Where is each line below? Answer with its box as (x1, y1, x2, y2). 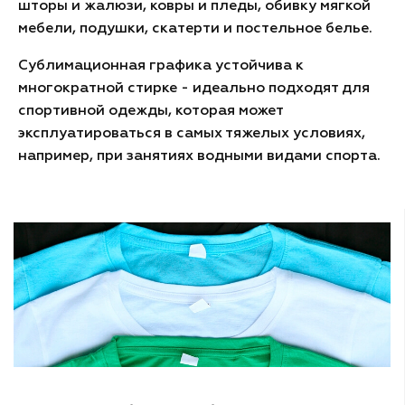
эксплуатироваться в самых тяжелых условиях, (18, 127, 365, 141)
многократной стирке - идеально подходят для (18, 81, 370, 96)
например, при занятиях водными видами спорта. (18, 149, 381, 164)
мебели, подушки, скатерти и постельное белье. (18, 22, 372, 36)
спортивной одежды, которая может (18, 104, 283, 118)
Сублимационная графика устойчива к (18, 59, 304, 73)
